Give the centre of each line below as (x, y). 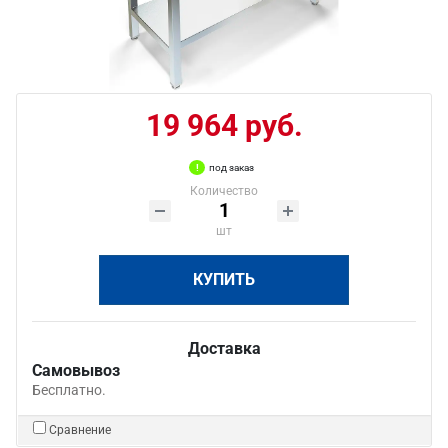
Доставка (224, 348)
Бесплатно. (69, 390)
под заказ (231, 167)
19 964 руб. (224, 125)
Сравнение (80, 430)
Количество (224, 191)
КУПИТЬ (224, 279)
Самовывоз (76, 370)
